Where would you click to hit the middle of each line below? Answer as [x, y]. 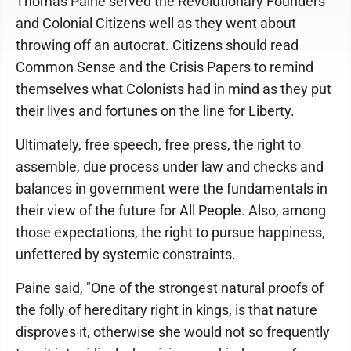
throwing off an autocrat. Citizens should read [157, 45]
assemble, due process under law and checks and [170, 166]
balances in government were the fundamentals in [172, 188]
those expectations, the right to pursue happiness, [170, 232]
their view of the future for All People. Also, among [171, 210]
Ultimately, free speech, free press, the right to [158, 145]
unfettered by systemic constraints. [126, 254]
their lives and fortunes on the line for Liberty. [155, 111]
